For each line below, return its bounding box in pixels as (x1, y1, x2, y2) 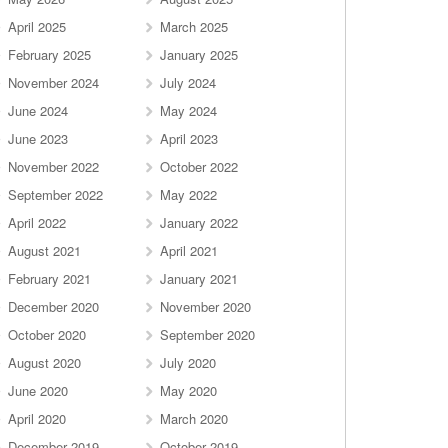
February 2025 (7, 45, 91, 64)
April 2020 (7, 409, 66, 428)
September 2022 (7, 185, 103, 204)
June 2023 (7, 129, 68, 148)
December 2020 (7, 297, 99, 316)
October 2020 (7, 325, 86, 344)
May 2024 (160, 101, 218, 120)
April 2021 (160, 241, 219, 260)
